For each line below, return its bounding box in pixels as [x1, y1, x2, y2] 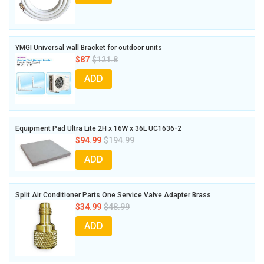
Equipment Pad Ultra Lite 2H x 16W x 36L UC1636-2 [15, 124, 181, 133]
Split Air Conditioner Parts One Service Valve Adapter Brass [15, 190, 211, 199]
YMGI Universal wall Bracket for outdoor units [15, 44, 162, 52]
